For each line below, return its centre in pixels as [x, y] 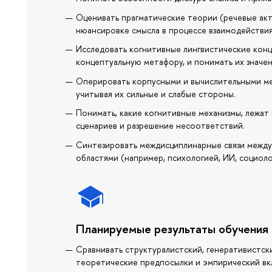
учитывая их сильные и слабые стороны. [156, 93]
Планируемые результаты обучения [172, 228]
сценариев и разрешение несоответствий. [161, 126]
